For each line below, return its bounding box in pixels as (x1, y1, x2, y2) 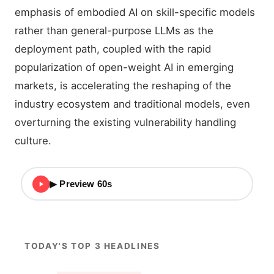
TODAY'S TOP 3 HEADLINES (24, 241, 160, 251)
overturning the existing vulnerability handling (15, 116, 236, 128)
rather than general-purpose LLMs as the (15, 24, 213, 37)
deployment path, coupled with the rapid (15, 43, 211, 55)
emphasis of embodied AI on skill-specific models (15, 6, 255, 18)
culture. (15, 135, 51, 147)
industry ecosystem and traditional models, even (15, 98, 250, 110)
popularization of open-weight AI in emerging (15, 61, 234, 73)
